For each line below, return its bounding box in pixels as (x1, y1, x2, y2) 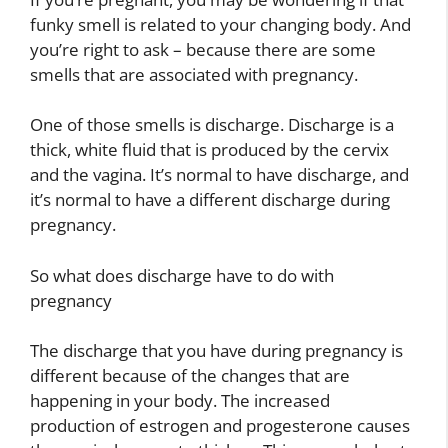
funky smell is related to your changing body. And (30, 12, 411, 36)
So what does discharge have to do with (30, 263, 334, 287)
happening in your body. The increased (30, 389, 330, 412)
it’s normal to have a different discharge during (30, 188, 390, 211)
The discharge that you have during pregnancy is (30, 339, 403, 362)
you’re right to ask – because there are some (30, 37, 376, 61)
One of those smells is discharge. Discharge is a (30, 113, 394, 136)
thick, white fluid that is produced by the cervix (30, 138, 389, 161)
